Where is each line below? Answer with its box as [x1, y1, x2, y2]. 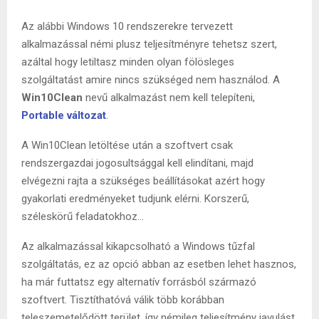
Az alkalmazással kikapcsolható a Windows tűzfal [21, 239, 255, 253]
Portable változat [21, 108, 106, 122]
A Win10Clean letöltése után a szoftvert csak [21, 138, 233, 152]
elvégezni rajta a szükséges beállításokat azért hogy [21, 174, 265, 187]
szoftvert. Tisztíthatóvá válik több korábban [21, 293, 224, 306]
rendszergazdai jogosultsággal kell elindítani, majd [21, 156, 253, 169]
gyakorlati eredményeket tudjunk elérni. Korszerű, [21, 192, 249, 205]
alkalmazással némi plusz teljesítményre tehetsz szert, [21, 37, 277, 51]
